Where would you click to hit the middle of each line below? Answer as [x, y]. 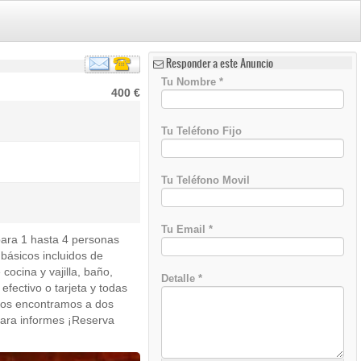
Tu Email [185, 229]
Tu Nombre [191, 82]
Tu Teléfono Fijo [202, 131]
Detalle [180, 278]
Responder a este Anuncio [220, 63]
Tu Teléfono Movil [206, 180]
